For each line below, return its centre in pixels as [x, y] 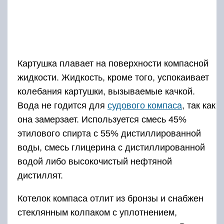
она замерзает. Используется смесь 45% [102, 120]
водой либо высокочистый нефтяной [95, 162]
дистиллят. [40, 176]
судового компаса [145, 106]
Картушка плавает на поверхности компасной [113, 64]
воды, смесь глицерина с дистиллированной [111, 148]
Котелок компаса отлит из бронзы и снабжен [110, 199]
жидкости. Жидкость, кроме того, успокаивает [113, 78]
